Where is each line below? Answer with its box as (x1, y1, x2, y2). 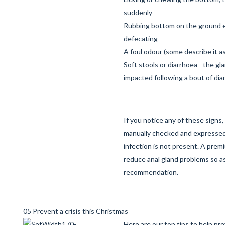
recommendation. (124, 168, 181, 176)
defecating (124, 34, 158, 43)
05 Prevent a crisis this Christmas (23, 207, 128, 215)
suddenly (124, 8, 152, 17)
